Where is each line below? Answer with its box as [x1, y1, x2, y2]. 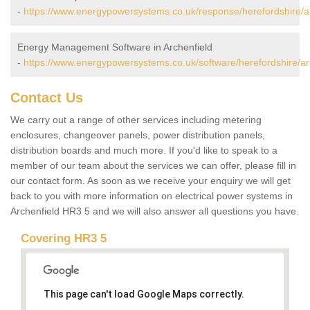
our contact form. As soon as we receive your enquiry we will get [10, 175, 291, 187]
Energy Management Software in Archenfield [17, 42, 212, 53]
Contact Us [10, 90, 83, 106]
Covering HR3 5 [21, 232, 107, 246]
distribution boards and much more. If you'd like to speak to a [10, 145, 277, 156]
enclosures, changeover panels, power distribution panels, [10, 129, 265, 141]
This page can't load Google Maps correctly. [43, 289, 244, 300]
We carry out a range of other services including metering [10, 114, 262, 126]
